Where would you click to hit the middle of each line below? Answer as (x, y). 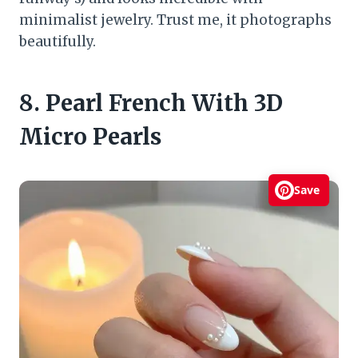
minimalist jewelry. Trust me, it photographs (175, 20)
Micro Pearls (90, 136)
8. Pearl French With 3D (151, 103)
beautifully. (58, 41)
